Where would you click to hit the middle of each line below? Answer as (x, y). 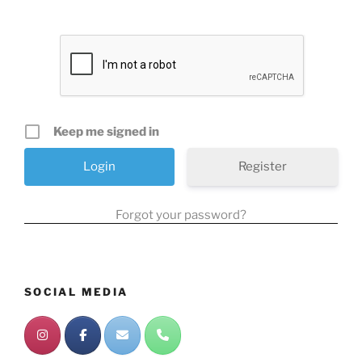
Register (262, 167)
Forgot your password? (181, 215)
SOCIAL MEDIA (76, 292)
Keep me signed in (106, 132)
